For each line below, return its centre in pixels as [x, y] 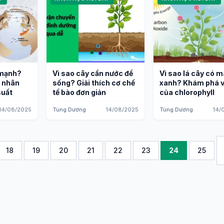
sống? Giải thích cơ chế [94, 83]
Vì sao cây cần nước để [93, 73]
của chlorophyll [187, 92]
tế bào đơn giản [79, 92]
